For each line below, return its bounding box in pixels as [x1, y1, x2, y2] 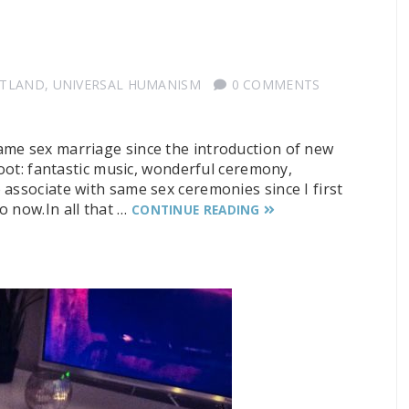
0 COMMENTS [231, 75, 320, 93]
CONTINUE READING [131, 200, 260, 218]
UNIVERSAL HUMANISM [52, 75, 201, 93]
